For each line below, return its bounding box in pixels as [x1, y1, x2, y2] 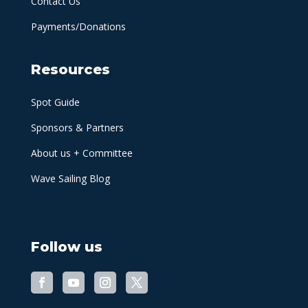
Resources [30, 61, 110, 78]
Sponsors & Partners [30, 121, 124, 135]
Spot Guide [30, 96, 80, 109]
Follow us [30, 239, 102, 256]
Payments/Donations [30, 20, 126, 34]
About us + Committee [30, 146, 133, 160]
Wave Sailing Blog [30, 172, 110, 186]
